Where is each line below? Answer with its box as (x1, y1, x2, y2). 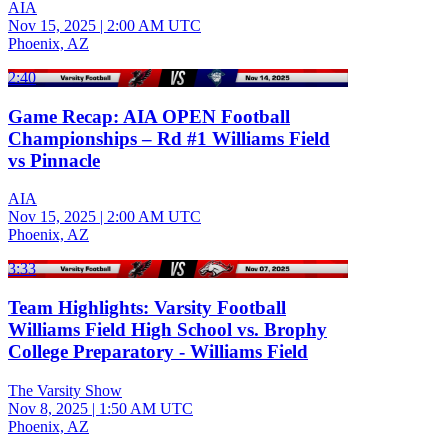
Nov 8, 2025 (8, 399, 88, 417)
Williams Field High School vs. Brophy (8, 318, 327, 340)
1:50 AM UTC (99, 399, 193, 417)
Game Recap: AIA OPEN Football (8, 105, 290, 127)
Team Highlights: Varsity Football (8, 296, 286, 318)
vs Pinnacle (8, 149, 100, 171)
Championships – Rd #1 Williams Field (8, 127, 330, 149)
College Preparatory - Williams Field (8, 340, 308, 362)
